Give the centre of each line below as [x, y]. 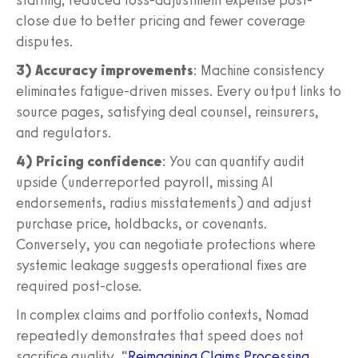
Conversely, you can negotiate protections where [166, 244]
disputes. [45, 41]
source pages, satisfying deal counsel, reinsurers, [167, 111]
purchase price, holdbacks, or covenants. [142, 223]
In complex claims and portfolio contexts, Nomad [163, 314]
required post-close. [79, 286]
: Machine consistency [259, 70]
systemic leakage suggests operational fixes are [161, 265]
